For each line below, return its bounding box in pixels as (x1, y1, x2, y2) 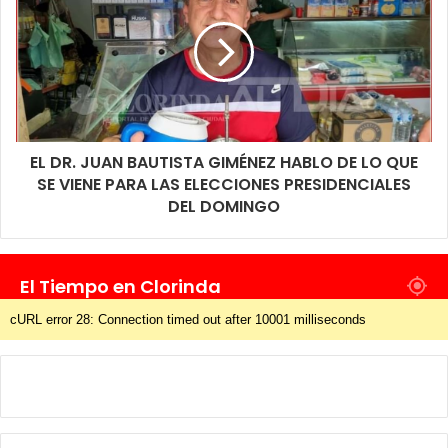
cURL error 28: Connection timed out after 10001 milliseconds (10, 312, 366, 328)
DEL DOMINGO (168, 195, 280, 219)
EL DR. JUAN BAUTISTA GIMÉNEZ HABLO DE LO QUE (30, 151, 418, 175)
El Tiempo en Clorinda (20, 274, 221, 300)
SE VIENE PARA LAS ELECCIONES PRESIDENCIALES (37, 173, 411, 197)
